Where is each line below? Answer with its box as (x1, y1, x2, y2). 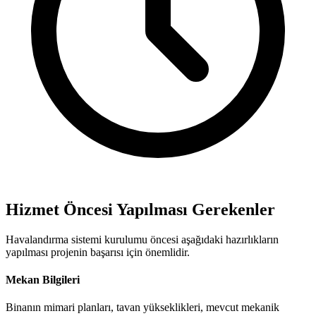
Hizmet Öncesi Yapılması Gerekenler (6, 200, 275, 219)
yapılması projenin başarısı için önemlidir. (6, 245, 190, 258)
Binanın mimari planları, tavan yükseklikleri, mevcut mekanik (6, 301, 279, 314)
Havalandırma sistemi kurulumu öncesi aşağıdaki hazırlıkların (6, 233, 279, 245)
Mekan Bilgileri (6, 273, 80, 286)
